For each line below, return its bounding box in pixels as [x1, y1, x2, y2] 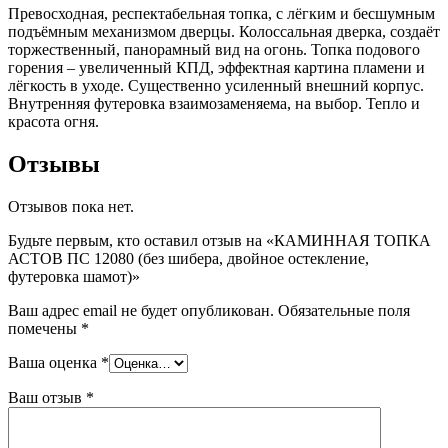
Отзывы [8, 150, 100, 177]
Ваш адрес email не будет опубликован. [8, 301, 274, 319]
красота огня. [8, 112, 99, 130]
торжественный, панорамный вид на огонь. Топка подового [8, 40, 420, 58]
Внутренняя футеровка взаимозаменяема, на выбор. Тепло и [8, 94, 420, 112]
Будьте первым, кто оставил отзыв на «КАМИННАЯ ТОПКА [8, 231, 431, 249]
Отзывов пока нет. [8, 197, 134, 215]
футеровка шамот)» [8, 267, 140, 285]
